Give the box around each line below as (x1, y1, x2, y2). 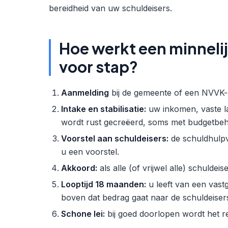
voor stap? (59, 57, 138, 76)
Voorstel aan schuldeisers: (61, 133, 168, 144)
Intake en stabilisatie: (61, 104, 146, 114)
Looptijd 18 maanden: (61, 179, 146, 189)
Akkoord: (61, 163, 97, 173)
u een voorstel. (61, 147, 119, 157)
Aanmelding (61, 88, 109, 98)
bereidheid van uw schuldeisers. (49, 3, 172, 13)
